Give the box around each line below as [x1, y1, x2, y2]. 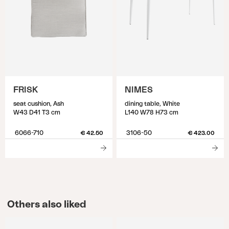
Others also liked [7, 199, 86, 210]
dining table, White [125, 101, 180, 107]
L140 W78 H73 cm [125, 109, 178, 116]
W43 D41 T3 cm [13, 109, 60, 116]
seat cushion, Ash [13, 101, 64, 107]
